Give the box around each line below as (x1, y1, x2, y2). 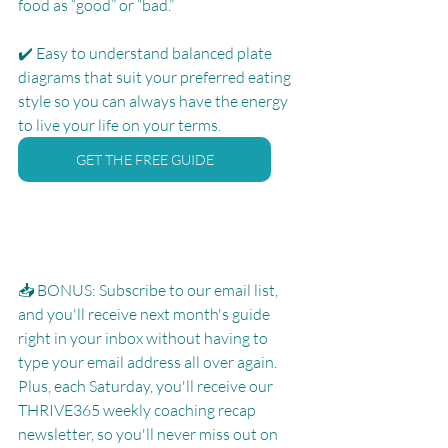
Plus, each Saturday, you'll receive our (18, 375, 276, 396)
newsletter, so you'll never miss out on (18, 423, 281, 444)
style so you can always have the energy (18, 90, 291, 111)
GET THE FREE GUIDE (75, 150, 214, 168)
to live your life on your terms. (18, 114, 221, 135)
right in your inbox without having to (18, 327, 271, 348)
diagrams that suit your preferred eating (18, 66, 294, 87)
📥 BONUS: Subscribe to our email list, (18, 279, 281, 300)
